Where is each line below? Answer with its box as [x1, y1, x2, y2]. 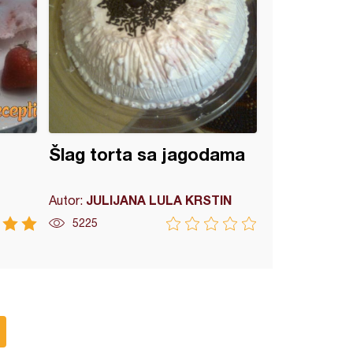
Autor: [49, 193, 87, 207]
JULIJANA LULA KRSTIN [86, 192, 232, 207]
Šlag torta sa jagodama [49, 144, 246, 165]
